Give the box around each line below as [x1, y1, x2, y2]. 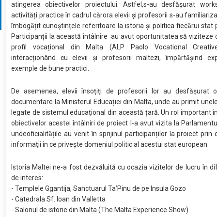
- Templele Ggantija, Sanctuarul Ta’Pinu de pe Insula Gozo [11, 184, 186, 192]
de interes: [11, 173, 44, 182]
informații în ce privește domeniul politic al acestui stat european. [11, 140, 209, 148]
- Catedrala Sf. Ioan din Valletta [11, 195, 106, 203]
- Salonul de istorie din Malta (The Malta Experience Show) [11, 205, 189, 214]
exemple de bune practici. [11, 64, 90, 72]
